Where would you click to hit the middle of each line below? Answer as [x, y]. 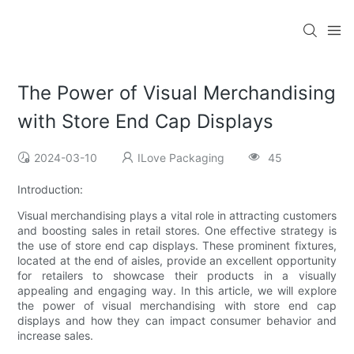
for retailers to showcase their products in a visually [177, 276]
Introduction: [51, 190]
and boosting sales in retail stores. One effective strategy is [177, 231]
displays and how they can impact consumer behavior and [177, 321]
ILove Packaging [181, 158]
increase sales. [56, 336]
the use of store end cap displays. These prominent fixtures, [177, 246]
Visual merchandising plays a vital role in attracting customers [177, 216]
